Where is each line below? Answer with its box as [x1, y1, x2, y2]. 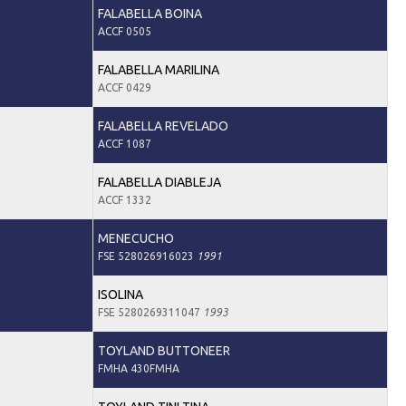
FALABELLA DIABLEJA [97, 174, 221, 189]
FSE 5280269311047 [97, 305, 203, 318]
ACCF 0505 [97, 24, 151, 37]
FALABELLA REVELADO [97, 118, 228, 133]
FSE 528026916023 [97, 249, 197, 262]
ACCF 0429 [97, 81, 151, 93]
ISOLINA [97, 286, 143, 302]
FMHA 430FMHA [97, 362, 179, 374]
